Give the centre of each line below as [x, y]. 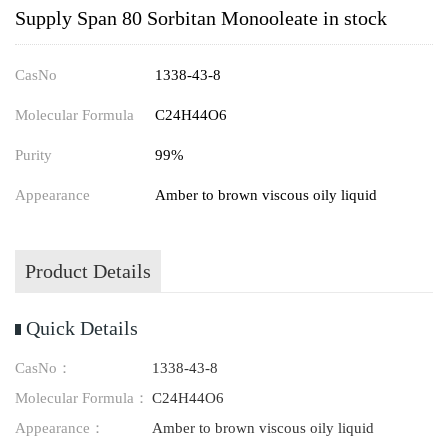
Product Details [88, 271]
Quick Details [82, 328]
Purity [33, 155]
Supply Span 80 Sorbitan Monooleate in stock [201, 18]
